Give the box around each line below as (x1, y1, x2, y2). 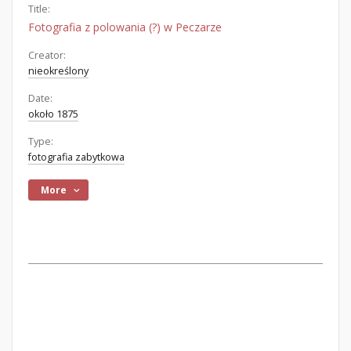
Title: (28, 2, 50, 16)
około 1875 (28, 107, 78, 121)
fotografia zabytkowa (28, 150, 125, 164)
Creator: (28, 49, 66, 62)
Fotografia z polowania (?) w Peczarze (28, 20, 222, 34)
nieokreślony (28, 64, 89, 78)
